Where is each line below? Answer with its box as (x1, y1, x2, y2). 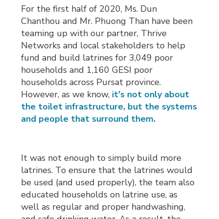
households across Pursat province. (21, 76, 161, 88)
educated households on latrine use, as (21, 189, 178, 201)
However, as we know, (21, 88, 112, 101)
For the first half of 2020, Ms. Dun (21, 3, 157, 15)
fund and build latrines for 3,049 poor (21, 52, 174, 64)
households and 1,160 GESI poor (21, 64, 153, 76)
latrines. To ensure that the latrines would (21, 164, 193, 176)
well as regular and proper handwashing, (21, 201, 186, 213)
